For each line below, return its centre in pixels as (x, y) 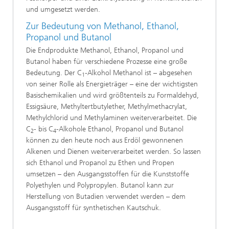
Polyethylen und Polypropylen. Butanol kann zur (100, 186)
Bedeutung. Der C (54, 73)
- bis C (43, 129)
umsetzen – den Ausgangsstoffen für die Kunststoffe (108, 174)
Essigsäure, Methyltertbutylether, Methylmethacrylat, (107, 107)
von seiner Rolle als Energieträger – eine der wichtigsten (112, 84)
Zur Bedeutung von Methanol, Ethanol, (102, 26)
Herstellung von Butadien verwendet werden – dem (106, 197)
